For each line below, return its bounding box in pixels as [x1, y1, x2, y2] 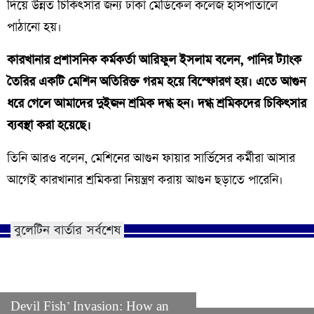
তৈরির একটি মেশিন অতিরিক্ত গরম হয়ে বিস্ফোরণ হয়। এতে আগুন [7, 74, 306, 91]
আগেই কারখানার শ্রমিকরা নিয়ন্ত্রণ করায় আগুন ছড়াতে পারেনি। [7, 172, 283, 189]
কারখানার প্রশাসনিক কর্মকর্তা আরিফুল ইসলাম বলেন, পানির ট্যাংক [7, 52, 301, 69]
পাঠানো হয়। [7, 19, 65, 36]
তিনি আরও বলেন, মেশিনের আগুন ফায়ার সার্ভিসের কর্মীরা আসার [7, 150, 295, 168]
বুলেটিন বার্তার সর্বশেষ [14, 221, 121, 240]
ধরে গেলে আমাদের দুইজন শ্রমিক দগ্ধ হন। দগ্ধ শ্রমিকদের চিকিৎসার [7, 95, 306, 113]
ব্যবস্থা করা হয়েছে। [7, 117, 91, 135]
